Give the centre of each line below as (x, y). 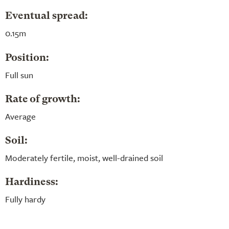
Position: (27, 58)
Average (20, 116)
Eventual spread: (47, 16)
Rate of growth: (43, 99)
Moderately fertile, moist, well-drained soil (84, 157)
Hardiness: (32, 182)
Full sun (19, 75)
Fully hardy (25, 199)
